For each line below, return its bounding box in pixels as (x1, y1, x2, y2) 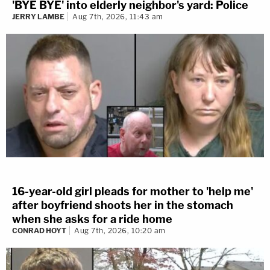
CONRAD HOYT (12, 226, 66, 236)
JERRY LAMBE (12, 12, 64, 22)
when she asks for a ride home (12, 213, 172, 226)
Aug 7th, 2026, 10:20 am (74, 226, 166, 236)
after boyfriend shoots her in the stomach (12, 199, 233, 212)
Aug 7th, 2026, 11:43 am (72, 12, 163, 22)
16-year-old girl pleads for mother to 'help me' (12, 185, 253, 198)
